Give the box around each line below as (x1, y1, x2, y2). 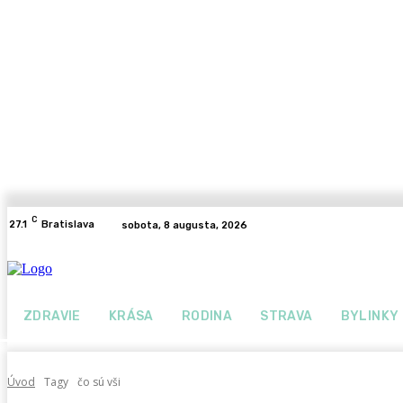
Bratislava (41, 219, 94, 230)
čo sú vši (77, 373, 121, 390)
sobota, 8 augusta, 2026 (121, 219, 247, 231)
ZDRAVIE (23, 309, 81, 324)
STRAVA (260, 309, 313, 324)
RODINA (181, 309, 233, 324)
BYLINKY (340, 309, 399, 324)
